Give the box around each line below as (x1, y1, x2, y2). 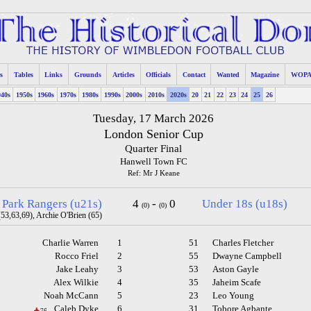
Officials (146, 70, 171, 78)
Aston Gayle (212, 264, 260, 275)
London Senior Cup (103, 127, 203, 142)
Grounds (74, 70, 101, 78)
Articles (112, 70, 135, 78)
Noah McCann (43, 291, 99, 301)
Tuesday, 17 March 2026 (93, 112, 215, 126)
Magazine (251, 70, 280, 78)
